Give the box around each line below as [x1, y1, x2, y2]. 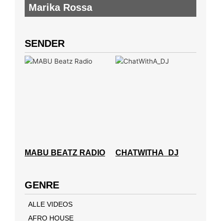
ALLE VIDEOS [28, 200, 73, 208]
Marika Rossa [29, 1, 92, 13]
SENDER [25, 37, 65, 49]
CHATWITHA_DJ [115, 148, 179, 157]
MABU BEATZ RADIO [25, 148, 105, 157]
